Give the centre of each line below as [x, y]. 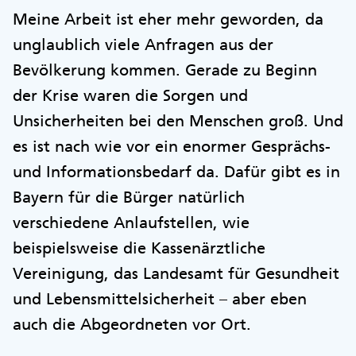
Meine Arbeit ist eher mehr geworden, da [168, 19]
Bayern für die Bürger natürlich [129, 197]
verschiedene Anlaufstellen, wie [131, 222]
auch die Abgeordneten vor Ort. [132, 324]
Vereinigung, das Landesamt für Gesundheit [176, 273]
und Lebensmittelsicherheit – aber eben [160, 298]
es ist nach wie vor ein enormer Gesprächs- [172, 146]
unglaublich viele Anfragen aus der [143, 44]
